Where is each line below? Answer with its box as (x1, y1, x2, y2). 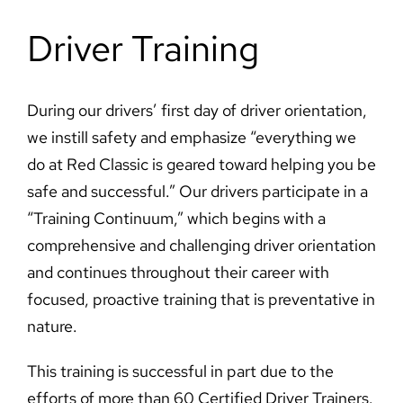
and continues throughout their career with (26, 262, 329, 283)
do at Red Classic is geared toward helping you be (26, 154, 376, 175)
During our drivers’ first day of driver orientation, (26, 100, 367, 121)
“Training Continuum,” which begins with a (26, 208, 326, 229)
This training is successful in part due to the (26, 361, 334, 382)
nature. (26, 316, 77, 337)
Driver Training (26, 24, 259, 73)
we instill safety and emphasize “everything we (26, 127, 356, 148)
